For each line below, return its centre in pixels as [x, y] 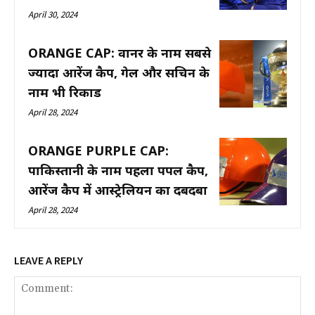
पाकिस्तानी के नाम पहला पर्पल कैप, [118, 170]
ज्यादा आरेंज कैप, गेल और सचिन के [119, 72]
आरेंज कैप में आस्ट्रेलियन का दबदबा [118, 189]
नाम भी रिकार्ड [65, 92]
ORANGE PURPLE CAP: [98, 150]
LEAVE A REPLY [49, 260]
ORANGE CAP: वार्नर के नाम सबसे [120, 52]
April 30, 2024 [53, 14]
